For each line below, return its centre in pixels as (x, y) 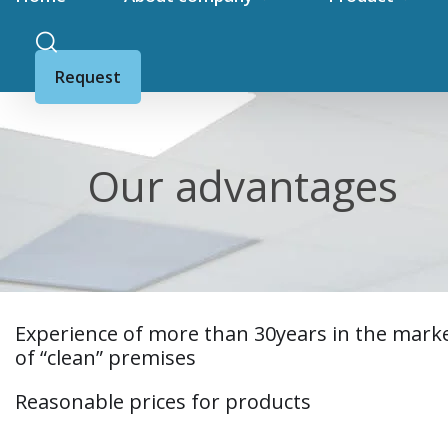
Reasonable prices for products (163, 402)
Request (88, 77)
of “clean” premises (105, 358)
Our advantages (242, 185)
